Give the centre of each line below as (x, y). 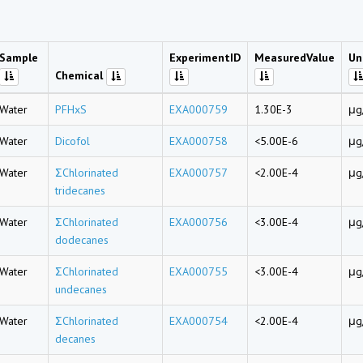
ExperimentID (205, 58)
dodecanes (82, 240)
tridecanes (80, 190)
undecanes (81, 289)
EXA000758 (199, 141)
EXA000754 (199, 321)
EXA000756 (199, 222)
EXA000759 (199, 109)
